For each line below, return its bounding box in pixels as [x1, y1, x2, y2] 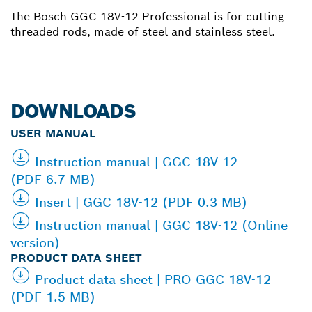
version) [10, 234, 60, 251]
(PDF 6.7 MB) [10, 171, 95, 187]
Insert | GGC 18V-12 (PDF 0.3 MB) [35, 194, 247, 210]
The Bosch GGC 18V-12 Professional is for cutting [10, 8, 284, 24]
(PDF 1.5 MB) [10, 288, 95, 305]
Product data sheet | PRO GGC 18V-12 [35, 271, 271, 288]
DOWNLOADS [10, 98, 136, 123]
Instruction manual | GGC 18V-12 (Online [35, 217, 288, 233]
